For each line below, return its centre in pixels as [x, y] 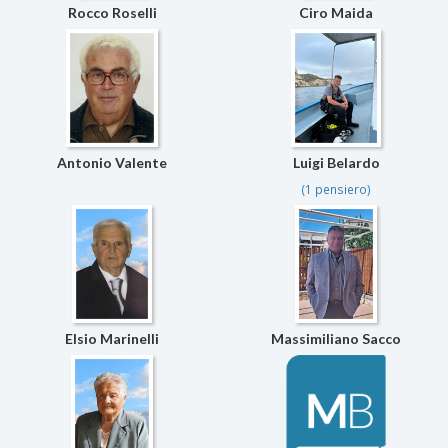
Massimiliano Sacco [336, 339]
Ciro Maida [336, 13]
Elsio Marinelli [112, 339]
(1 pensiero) [336, 190]
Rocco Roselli [112, 13]
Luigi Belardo [336, 163]
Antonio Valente [112, 163]
